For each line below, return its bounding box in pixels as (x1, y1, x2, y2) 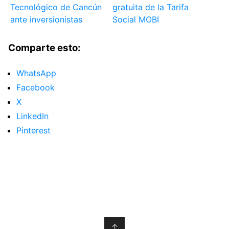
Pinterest (16, 125, 51, 135)
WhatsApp (16, 67, 56, 78)
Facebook (16, 82, 55, 93)
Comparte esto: (8, 42, 81, 54)
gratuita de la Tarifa (112, 2, 189, 13)
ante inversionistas (10, 14, 83, 25)
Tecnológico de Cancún (10, 2, 102, 13)
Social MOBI (112, 14, 159, 25)
